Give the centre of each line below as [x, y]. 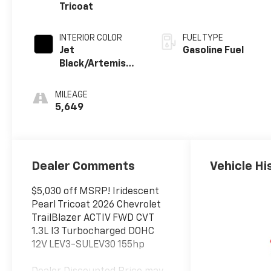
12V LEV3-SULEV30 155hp [88, 245]
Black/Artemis [93, 64]
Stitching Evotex [98, 91]
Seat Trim [82, 104]
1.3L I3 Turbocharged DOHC [93, 231]
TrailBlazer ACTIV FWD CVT [93, 218]
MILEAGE [72, 95]
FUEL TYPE [203, 38]
